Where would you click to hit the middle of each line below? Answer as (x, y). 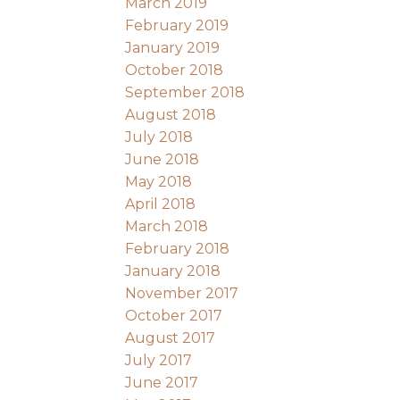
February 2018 (178, 248)
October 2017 (174, 315)
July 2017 (159, 360)
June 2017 (162, 382)
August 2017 (171, 337)
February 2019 (177, 25)
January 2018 (173, 271)
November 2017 (182, 293)
